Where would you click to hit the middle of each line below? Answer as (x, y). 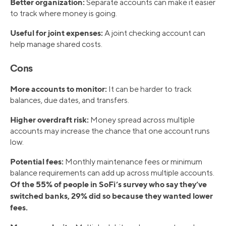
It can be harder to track (149, 89)
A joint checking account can (154, 33)
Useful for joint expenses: (56, 33)
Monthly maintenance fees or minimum (133, 162)
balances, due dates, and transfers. (70, 100)
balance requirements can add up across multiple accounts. (112, 173)
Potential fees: (37, 162)
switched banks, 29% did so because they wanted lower (111, 196)
